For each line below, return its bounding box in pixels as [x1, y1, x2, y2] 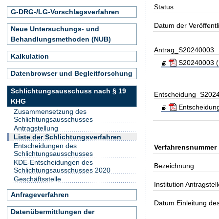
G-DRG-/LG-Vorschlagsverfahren [11, 7, 119, 16]
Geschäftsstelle [14, 175, 61, 183]
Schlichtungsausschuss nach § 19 [11, 87, 126, 95]
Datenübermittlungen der [11, 207, 94, 216]
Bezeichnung [154, 161, 195, 170]
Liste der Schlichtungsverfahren [14, 133, 122, 141]
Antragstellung [14, 124, 58, 132]
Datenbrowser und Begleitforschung [11, 69, 132, 78]
